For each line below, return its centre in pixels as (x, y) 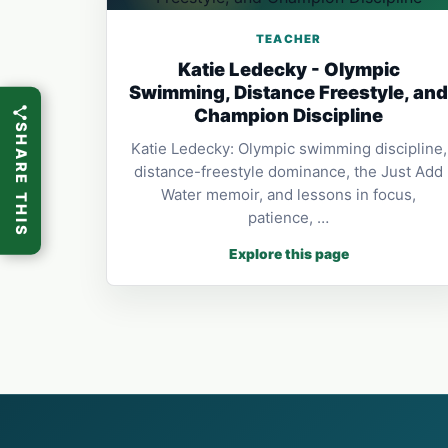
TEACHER (289, 39)
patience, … (289, 217)
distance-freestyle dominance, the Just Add (289, 171)
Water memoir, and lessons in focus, (289, 194)
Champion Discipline (289, 115)
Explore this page (288, 254)
